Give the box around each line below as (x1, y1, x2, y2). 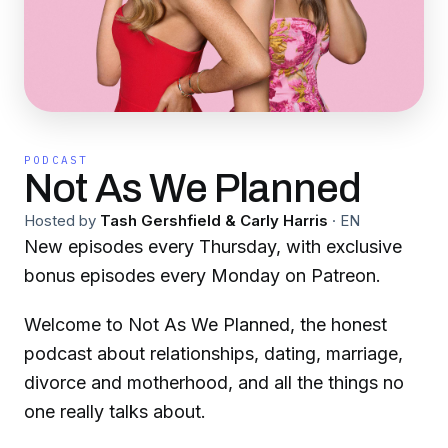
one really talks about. (24, 400, 206, 422)
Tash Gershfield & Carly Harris (100, 211, 328, 230)
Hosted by (24, 211, 96, 230)
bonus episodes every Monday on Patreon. (24, 265, 381, 286)
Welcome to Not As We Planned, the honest (24, 313, 387, 335)
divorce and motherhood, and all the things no (24, 371, 404, 393)
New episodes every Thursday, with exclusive (24, 236, 402, 257)
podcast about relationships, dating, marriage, (24, 342, 403, 364)
